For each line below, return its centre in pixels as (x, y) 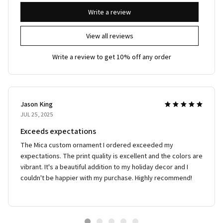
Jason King (37, 104)
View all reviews (110, 36)
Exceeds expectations (58, 131)
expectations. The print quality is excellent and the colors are (111, 156)
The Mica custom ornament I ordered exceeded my (97, 145)
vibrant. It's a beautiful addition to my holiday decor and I (104, 167)
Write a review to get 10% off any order (111, 56)
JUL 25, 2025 (37, 114)
